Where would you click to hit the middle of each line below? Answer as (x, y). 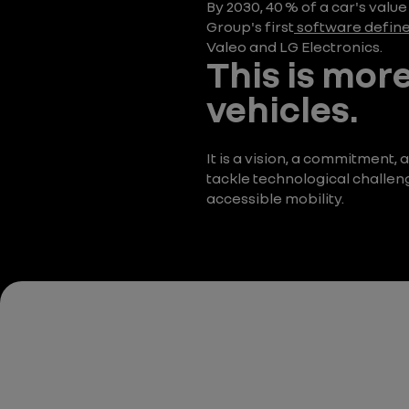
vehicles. (283, 109)
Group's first (250, 26)
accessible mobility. (275, 198)
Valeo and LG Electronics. (294, 47)
